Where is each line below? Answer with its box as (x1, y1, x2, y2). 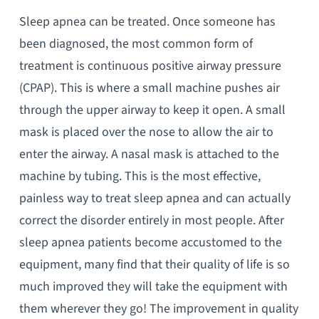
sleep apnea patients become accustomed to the (19, 234, 282, 252)
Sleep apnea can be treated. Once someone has (19, 13, 276, 31)
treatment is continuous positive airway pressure (19, 57, 281, 75)
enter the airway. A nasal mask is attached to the (19, 145, 279, 164)
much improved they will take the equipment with (19, 278, 288, 296)
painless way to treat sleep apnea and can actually (19, 189, 291, 208)
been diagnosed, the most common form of (19, 35, 253, 53)
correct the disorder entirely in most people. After (19, 211, 284, 230)
